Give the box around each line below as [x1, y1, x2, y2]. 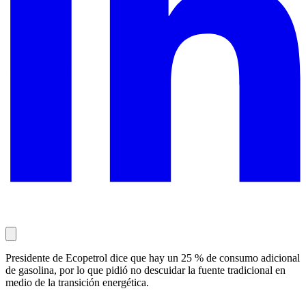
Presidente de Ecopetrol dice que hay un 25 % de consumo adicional [5, 251, 300, 264]
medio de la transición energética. [5, 276, 149, 288]
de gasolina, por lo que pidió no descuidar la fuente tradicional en [5, 264, 286, 276]
